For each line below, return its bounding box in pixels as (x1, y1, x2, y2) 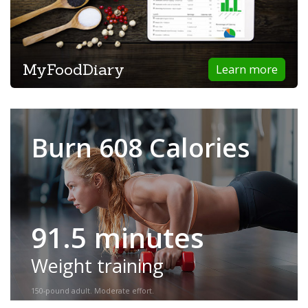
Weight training (31, 252, 164, 278)
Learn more (216, 60, 278, 77)
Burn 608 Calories (31, 130, 250, 166)
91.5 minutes (31, 218, 204, 256)
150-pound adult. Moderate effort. (31, 286, 154, 296)
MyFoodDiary (23, 58, 124, 79)
